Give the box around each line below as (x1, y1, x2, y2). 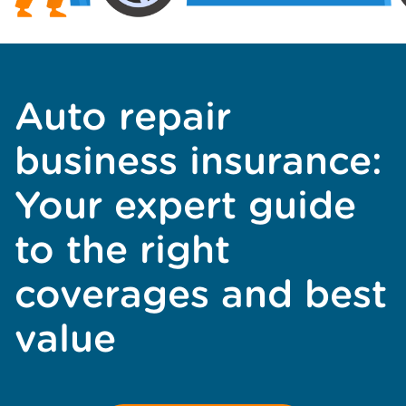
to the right (14, 227, 230, 272)
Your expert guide (14, 182, 356, 227)
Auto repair (14, 93, 231, 139)
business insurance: (14, 138, 382, 183)
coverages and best (14, 271, 387, 316)
